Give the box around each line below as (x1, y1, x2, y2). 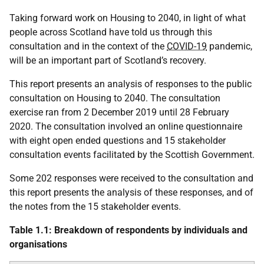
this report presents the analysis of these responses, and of (9, 187, 253, 198)
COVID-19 (167, 41, 207, 52)
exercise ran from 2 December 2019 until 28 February (9, 107, 229, 118)
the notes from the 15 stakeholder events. (9, 201, 183, 212)
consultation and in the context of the (9, 41, 167, 52)
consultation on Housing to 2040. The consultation (9, 93, 220, 104)
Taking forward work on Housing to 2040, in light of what (9, 12, 246, 24)
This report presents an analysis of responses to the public (9, 78, 252, 90)
